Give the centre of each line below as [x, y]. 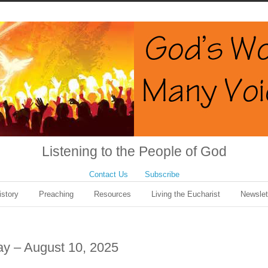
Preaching [56, 194]
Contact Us [108, 174]
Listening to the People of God [134, 151]
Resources [112, 194]
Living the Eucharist [186, 194]
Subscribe [162, 174]
